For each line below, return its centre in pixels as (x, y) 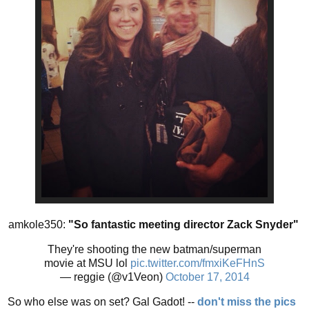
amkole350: (38, 225)
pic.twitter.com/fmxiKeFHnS (198, 263)
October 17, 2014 (207, 277)
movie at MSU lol (87, 263)
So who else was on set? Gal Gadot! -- (102, 301)
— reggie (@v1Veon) (112, 277)
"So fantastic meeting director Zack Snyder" (185, 225)
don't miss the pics (247, 301)
